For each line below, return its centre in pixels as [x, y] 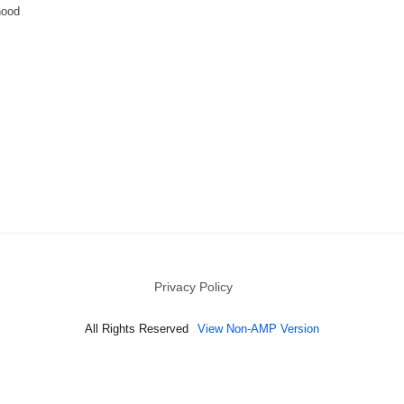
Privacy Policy [193, 287]
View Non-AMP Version [258, 329]
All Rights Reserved [137, 329]
